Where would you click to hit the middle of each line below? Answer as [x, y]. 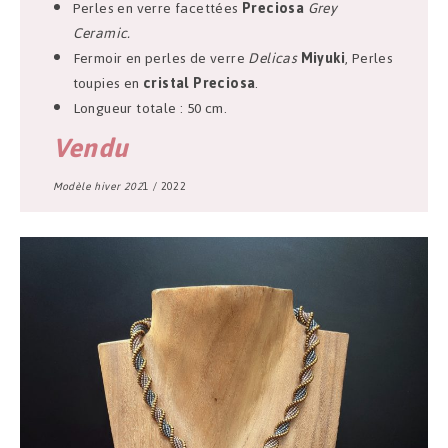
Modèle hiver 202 [98, 187]
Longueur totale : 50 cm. [150, 109]
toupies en [108, 84]
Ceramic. [101, 34]
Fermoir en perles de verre [160, 59]
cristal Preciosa [199, 84]
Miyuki [323, 59]
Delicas [273, 59]
